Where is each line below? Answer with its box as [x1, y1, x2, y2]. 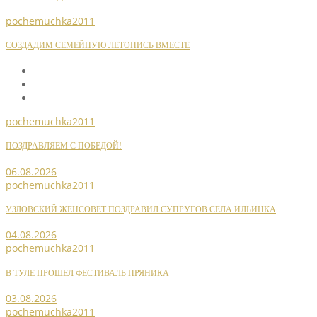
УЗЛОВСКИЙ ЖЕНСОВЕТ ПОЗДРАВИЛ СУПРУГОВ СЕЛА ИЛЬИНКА [6, 204, 276, 214]
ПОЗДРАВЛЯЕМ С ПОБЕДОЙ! [6, 142, 122, 151]
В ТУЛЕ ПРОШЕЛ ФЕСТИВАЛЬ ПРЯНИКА [6, 268, 169, 278]
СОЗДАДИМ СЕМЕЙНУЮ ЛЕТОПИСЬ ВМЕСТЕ [6, 41, 190, 51]
